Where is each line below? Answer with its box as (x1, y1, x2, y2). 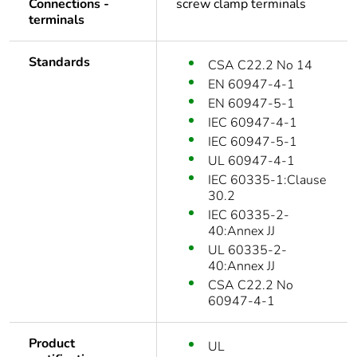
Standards (29, 53, 90, 72)
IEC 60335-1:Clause (208, 171, 326, 190)
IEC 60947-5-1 (208, 133, 297, 151)
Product (29, 335, 75, 353)
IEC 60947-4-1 (208, 114, 297, 132)
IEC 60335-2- (208, 206, 289, 225)
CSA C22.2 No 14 (208, 57, 312, 75)
